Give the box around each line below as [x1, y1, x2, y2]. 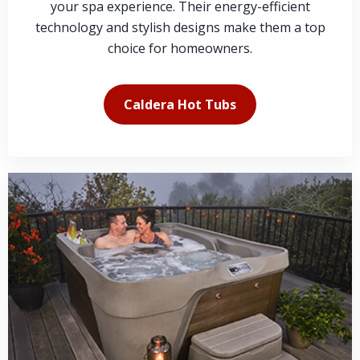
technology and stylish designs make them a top [35, 18, 325, 37]
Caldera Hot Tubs [124, 96, 236, 114]
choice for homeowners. [108, 39, 252, 58]
